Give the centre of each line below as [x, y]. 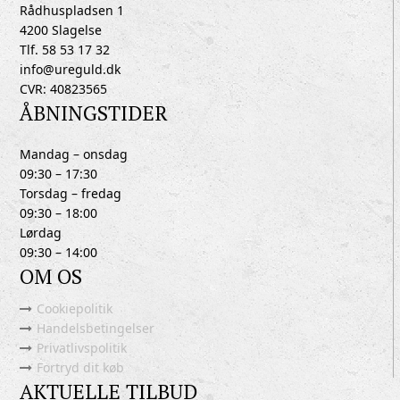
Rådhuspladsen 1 [72, 10]
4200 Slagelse [61, 30]
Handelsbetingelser [96, 328]
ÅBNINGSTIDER [94, 113]
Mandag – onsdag [74, 154]
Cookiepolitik [75, 308]
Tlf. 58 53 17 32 [65, 50]
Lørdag [41, 233]
